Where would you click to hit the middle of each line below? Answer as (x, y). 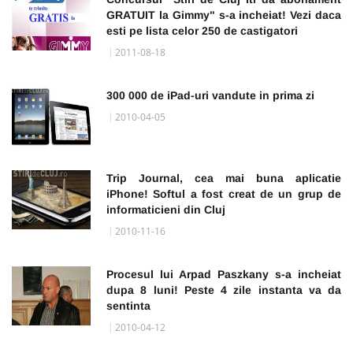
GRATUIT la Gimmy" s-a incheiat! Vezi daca (224, 15)
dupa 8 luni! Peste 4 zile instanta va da (224, 290)
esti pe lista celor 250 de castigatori (202, 30)
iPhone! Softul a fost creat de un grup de (224, 193)
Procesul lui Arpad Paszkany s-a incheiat (224, 274)
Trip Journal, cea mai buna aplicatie (224, 178)
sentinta (128, 305)
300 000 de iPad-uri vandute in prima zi (210, 95)
